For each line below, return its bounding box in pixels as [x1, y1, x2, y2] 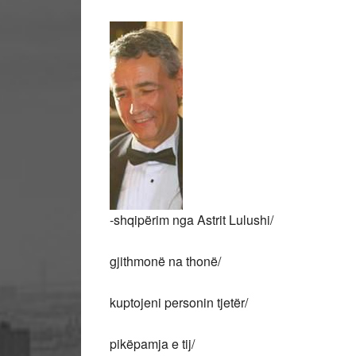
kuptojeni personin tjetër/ [110, 293, 248, 311]
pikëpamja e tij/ [110, 335, 195, 353]
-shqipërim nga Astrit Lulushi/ [110, 211, 273, 229]
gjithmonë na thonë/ [110, 252, 221, 270]
